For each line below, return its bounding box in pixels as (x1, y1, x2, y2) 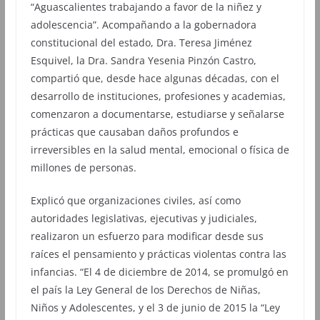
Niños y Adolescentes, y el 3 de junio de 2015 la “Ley (30, 300, 280, 314)
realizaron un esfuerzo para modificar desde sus (30, 229, 264, 243)
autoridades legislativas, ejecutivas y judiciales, (30, 211, 257, 225)
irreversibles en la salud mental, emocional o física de (30, 142, 289, 156)
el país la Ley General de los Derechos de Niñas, (30, 282, 261, 296)
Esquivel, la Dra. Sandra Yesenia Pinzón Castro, (30, 53, 256, 67)
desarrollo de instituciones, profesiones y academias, (30, 89, 286, 103)
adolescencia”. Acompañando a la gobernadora (30, 17, 256, 31)
